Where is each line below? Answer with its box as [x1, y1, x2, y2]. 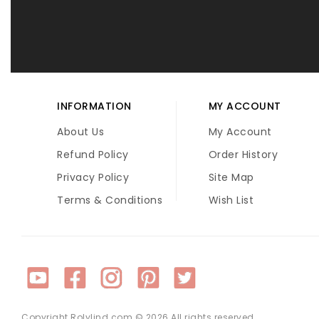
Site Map [208, 170, 254, 185]
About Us [57, 125, 104, 140]
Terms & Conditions [57, 193, 162, 208]
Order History [208, 147, 278, 162]
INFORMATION [57, 99, 132, 114]
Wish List [208, 193, 254, 208]
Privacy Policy [57, 170, 129, 185]
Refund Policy [57, 147, 129, 162]
